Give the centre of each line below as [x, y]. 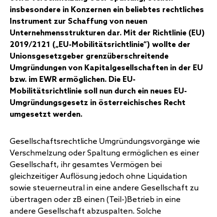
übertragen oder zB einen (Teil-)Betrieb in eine [95, 200]
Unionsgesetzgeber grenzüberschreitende [89, 56]
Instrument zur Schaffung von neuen [78, 21]
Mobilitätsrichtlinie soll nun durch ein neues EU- [98, 91]
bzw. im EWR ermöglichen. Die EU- [73, 79]
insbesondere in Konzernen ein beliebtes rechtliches [107, 10]
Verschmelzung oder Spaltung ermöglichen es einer [104, 153]
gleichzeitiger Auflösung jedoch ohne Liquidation [98, 176]
